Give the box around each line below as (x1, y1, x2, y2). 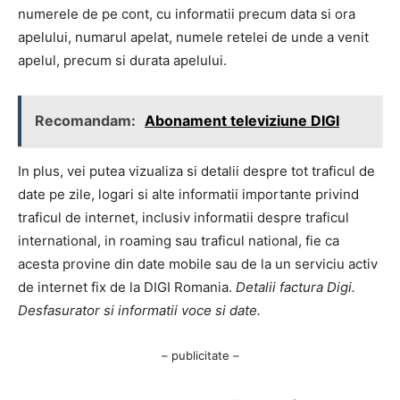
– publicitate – (161, 347, 239, 362)
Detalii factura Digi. (236, 278, 355, 296)
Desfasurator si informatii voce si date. (18, 301, 261, 319)
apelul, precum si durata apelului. (18, 51, 227, 69)
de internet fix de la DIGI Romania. (18, 278, 236, 296)
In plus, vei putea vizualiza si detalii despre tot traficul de (18, 162, 375, 179)
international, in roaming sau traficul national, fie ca (18, 231, 339, 249)
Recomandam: (35, 111, 139, 129)
